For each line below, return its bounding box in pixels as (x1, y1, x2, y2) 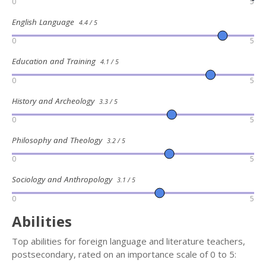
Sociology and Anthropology (12, 174, 117, 185)
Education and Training (12, 56, 100, 67)
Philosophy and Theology (12, 134, 107, 145)
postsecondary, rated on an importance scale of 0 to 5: (12, 248, 236, 260)
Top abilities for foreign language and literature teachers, (12, 235, 245, 247)
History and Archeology (12, 95, 99, 106)
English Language (12, 16, 79, 27)
